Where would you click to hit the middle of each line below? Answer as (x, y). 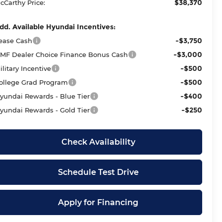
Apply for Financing (98, 202)
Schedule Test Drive (98, 172)
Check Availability (98, 142)
